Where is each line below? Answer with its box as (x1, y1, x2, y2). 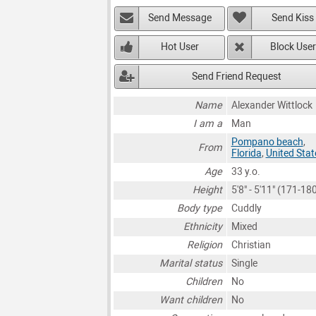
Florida (231, 147, 262, 160)
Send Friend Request (191, 70, 281, 83)
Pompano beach (231, 136, 303, 149)
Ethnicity (183, 221, 223, 233)
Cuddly (231, 202, 262, 215)
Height (193, 184, 223, 197)
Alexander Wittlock (231, 99, 312, 112)
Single (231, 257, 257, 270)
